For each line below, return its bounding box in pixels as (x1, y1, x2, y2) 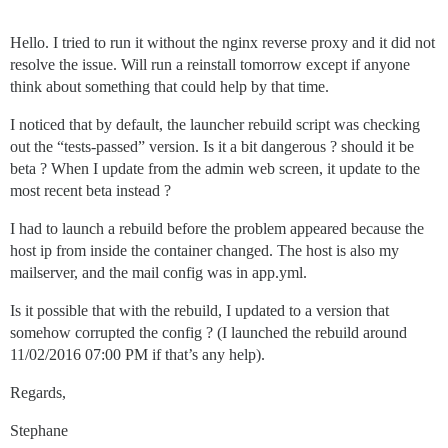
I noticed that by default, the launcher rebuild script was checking (10, 115, 420, 133)
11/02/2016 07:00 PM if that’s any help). (10, 345, 265, 363)
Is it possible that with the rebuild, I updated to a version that (10, 301, 389, 319)
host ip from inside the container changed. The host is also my (10, 241, 399, 259)
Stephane (10, 421, 68, 439)
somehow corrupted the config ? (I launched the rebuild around (10, 323, 407, 341)
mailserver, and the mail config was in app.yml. (10, 263, 307, 281)
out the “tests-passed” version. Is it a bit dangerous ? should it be (10, 137, 414, 155)
